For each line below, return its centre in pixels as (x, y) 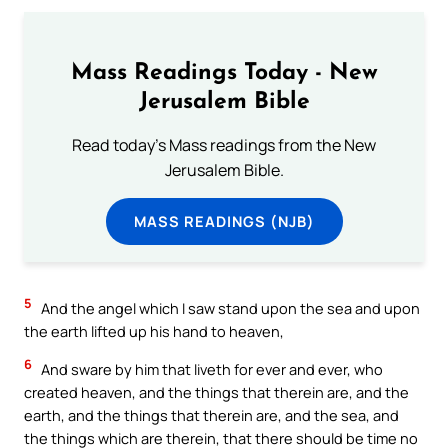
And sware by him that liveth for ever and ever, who (210, 369)
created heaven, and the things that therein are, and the (216, 392)
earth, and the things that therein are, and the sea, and (211, 415)
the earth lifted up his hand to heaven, (154, 331)
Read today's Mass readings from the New (224, 144)
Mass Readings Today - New (224, 73)
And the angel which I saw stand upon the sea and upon (229, 308)
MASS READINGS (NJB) (224, 220)
